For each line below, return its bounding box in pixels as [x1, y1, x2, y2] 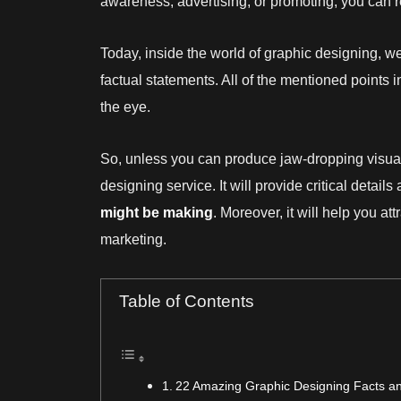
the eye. [100, 99, 154, 115]
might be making [100, 205, 213, 220]
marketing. [100, 232, 166, 247]
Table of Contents [119, 292, 254, 311]
